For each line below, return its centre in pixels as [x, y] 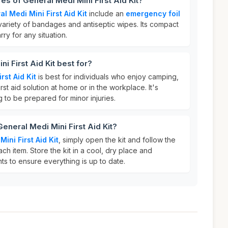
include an [106, 13]
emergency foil [153, 13]
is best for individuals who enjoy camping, [107, 77]
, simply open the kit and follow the [117, 140]
